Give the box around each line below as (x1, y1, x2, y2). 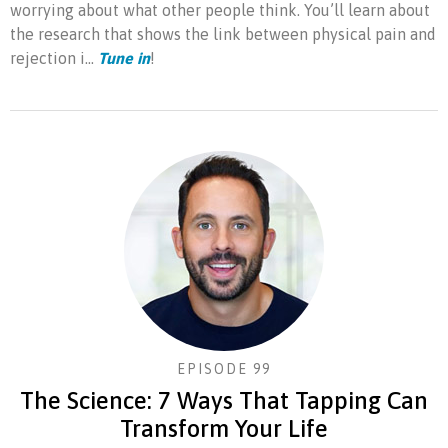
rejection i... (10, 48, 98, 67)
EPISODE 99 (177, 360, 271, 377)
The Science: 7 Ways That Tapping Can (20, 386, 428, 414)
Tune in (98, 48, 150, 67)
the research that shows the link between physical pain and (10, 24, 436, 43)
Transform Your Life (120, 414, 328, 442)
